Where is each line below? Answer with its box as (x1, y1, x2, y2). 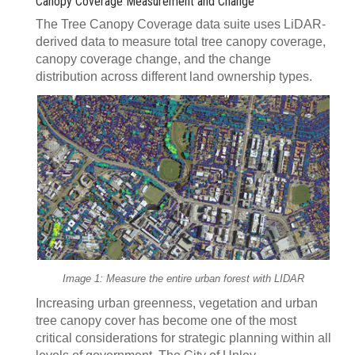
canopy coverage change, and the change (36, 52, 271, 66)
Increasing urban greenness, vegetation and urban (36, 296, 318, 310)
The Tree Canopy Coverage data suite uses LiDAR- (36, 17, 326, 31)
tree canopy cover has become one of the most (36, 313, 296, 327)
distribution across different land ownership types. (36, 70, 312, 83)
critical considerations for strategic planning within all (36, 330, 331, 345)
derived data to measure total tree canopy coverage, (36, 35, 326, 48)
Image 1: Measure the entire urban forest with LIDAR (63, 272, 304, 284)
